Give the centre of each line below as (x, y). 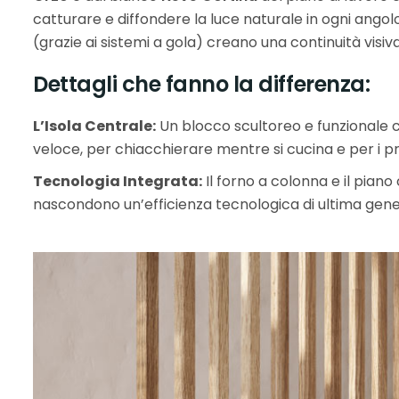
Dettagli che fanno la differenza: (202, 84)
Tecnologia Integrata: (118, 181)
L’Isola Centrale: (94, 126)
